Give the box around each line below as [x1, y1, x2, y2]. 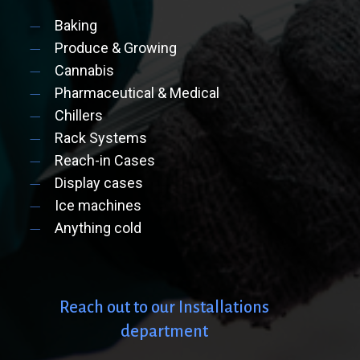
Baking [55, 17, 98, 35]
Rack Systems [55, 129, 148, 147]
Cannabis [55, 62, 118, 80]
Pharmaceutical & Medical [55, 84, 220, 102]
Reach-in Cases [55, 152, 156, 170]
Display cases [55, 174, 144, 192]
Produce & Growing [55, 39, 178, 57]
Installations [178, 298, 270, 317]
